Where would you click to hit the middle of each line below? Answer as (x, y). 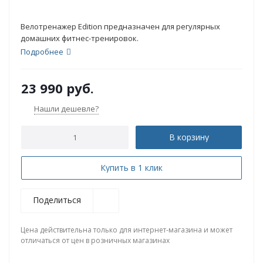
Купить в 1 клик (131, 168)
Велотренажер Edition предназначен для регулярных (120, 26)
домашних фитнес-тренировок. (80, 38)
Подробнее (42, 52)
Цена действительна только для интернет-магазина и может (127, 230)
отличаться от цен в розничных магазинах (95, 240)
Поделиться (57, 200)
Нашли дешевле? (66, 109)
